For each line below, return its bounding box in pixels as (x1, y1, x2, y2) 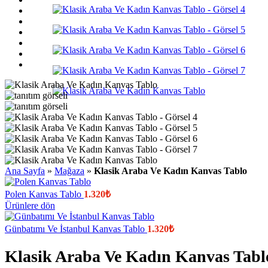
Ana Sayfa (5, 166, 45, 176)
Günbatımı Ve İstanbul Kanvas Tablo (5, 224, 147, 234)
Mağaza (54, 166, 84, 176)
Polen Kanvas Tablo (5, 189, 84, 199)
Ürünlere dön (5, 200, 55, 211)
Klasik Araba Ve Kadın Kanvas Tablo (94, 166, 247, 176)
